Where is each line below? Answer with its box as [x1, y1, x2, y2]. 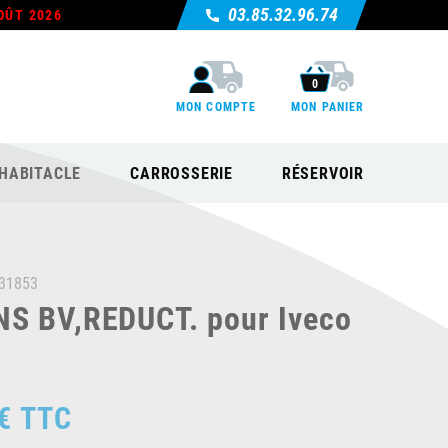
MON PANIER [291, 97, 364, 114]
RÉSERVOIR [281, 162, 364, 184]
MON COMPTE [176, 97, 256, 114]
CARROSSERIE [130, 162, 233, 184]
